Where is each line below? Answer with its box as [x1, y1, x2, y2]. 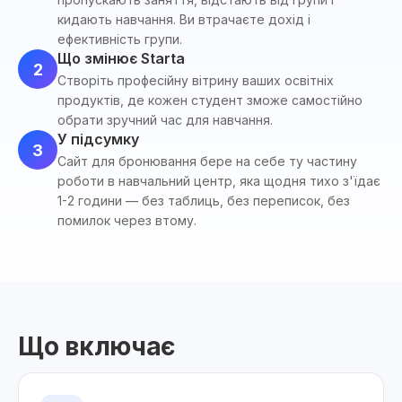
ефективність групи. [57, 31, 182, 47]
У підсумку [57, 130, 139, 148]
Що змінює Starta [57, 49, 185, 67]
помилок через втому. [57, 213, 197, 228]
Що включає [18, 331, 176, 362]
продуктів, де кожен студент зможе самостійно [57, 92, 363, 108]
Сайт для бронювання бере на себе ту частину [57, 153, 357, 169]
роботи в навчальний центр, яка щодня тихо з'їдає [57, 173, 380, 188]
